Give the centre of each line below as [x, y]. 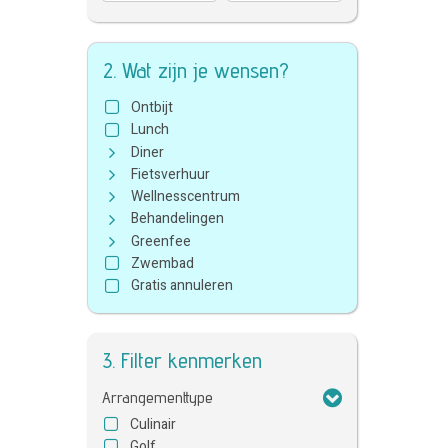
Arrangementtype [157, 397]
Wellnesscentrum [185, 197]
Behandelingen [177, 219]
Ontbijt [152, 107]
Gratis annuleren [182, 286]
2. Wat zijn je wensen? [196, 70]
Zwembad [162, 264]
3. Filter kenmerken [182, 359]
